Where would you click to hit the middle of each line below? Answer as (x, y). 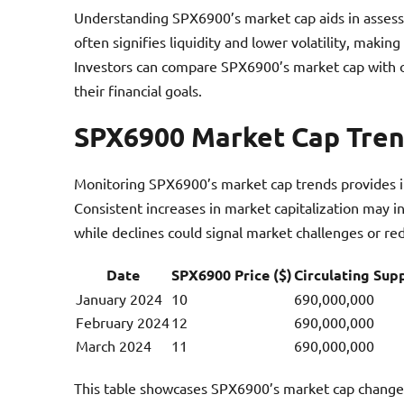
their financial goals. (138, 90)
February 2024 (123, 321)
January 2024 (119, 298)
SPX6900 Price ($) (232, 274)
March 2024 (114, 345)
